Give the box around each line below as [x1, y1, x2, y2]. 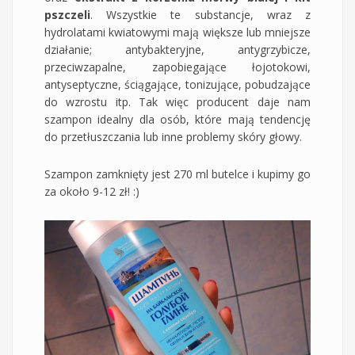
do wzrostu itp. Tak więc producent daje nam [44, 94, 311, 109]
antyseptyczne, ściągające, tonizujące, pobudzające [44, 76, 311, 92]
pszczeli [44, 6, 90, 22]
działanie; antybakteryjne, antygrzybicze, [44, 41, 311, 57]
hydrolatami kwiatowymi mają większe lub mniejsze [44, 24, 311, 40]
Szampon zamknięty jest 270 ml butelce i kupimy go [44, 166, 311, 181]
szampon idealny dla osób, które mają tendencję [44, 111, 311, 127]
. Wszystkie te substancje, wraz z [90, 6, 311, 22]
